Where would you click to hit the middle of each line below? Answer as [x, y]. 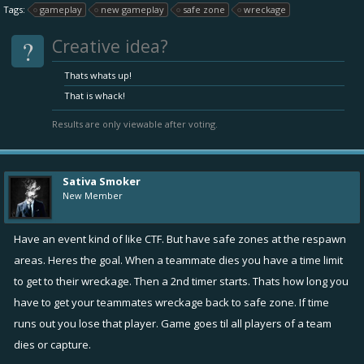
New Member [93, 195]
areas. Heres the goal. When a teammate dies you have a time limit [178, 260]
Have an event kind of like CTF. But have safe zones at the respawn [180, 239]
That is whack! [95, 95]
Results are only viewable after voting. [135, 124]
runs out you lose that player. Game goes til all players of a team [173, 323]
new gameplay [132, 9]
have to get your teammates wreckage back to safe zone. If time [171, 302]
